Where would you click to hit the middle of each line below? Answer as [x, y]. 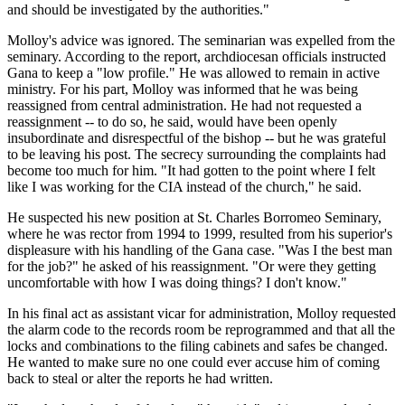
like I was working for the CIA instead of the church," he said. [184, 186]
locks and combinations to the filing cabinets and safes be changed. [198, 345]
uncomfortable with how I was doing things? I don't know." [177, 282]
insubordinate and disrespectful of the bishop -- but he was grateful [197, 137]
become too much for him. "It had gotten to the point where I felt [191, 170]
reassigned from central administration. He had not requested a [184, 105]
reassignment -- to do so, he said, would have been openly [172, 121]
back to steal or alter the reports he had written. [140, 378]
